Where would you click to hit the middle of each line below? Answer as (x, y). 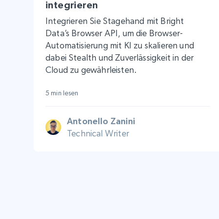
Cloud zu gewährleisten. (91, 69)
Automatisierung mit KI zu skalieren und (120, 45)
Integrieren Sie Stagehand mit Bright (115, 21)
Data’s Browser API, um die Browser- (114, 33)
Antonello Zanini (101, 121)
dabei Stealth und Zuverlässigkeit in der (120, 57)
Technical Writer (98, 133)
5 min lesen (62, 93)
